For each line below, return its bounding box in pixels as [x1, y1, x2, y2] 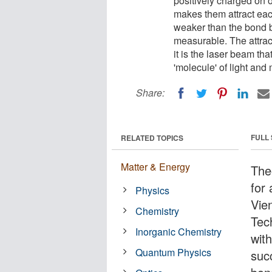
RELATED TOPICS [121, 132, 183, 143]
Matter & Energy [121, 159, 190, 174]
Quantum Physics [135, 245, 212, 259]
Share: [136, 86, 165, 100]
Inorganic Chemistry [135, 224, 222, 239]
